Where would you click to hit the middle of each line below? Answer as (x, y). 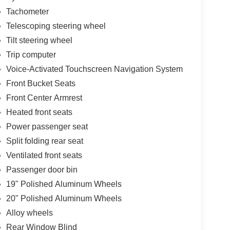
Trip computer (31, 55)
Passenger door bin (42, 170)
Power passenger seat (47, 127)
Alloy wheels (29, 213)
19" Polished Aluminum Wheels (64, 184)
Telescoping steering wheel (56, 26)
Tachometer (27, 12)
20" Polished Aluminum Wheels (64, 198)
